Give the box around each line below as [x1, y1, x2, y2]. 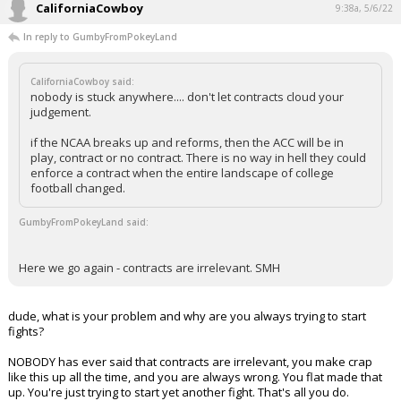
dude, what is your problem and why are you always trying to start [8, 308, 366, 325]
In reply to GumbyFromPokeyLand [23, 30, 177, 44]
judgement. [30, 104, 91, 121]
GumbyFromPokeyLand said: [19, 216, 149, 229]
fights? [8, 323, 44, 340]
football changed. [30, 180, 125, 197]
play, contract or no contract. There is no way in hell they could [30, 149, 366, 166]
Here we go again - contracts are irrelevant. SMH [19, 260, 280, 277]
